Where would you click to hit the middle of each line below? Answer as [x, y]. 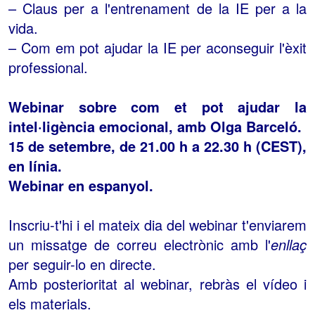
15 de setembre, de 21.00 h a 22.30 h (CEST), [157, 146]
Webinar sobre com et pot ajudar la [157, 107]
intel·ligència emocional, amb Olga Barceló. [155, 127]
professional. [48, 67]
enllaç [289, 245]
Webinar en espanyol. [81, 186]
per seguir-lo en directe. [82, 264]
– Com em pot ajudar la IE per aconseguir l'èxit [157, 48]
